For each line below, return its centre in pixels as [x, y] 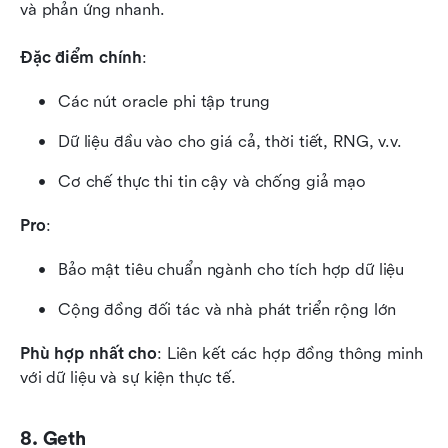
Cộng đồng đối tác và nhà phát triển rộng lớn [227, 309]
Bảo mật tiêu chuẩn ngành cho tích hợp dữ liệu [231, 269]
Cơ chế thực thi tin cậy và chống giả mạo [212, 181]
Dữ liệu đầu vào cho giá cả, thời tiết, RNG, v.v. [230, 141]
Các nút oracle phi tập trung [164, 101]
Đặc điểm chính [81, 57]
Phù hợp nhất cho [88, 353]
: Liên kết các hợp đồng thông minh [289, 353]
